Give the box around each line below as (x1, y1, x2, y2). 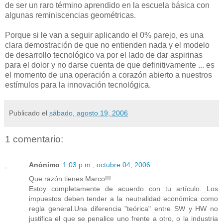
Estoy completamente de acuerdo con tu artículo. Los (29, 185, 218, 193)
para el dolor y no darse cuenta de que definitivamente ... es (5, 60, 215, 69)
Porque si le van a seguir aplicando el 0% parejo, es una (5, 30, 204, 39)
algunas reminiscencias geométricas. (5, 10, 136, 19)
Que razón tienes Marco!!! (29, 175, 111, 183)
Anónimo (29, 161, 60, 169)
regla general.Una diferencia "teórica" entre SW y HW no (29, 205, 218, 213)
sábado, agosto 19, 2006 (49, 109, 128, 117)
